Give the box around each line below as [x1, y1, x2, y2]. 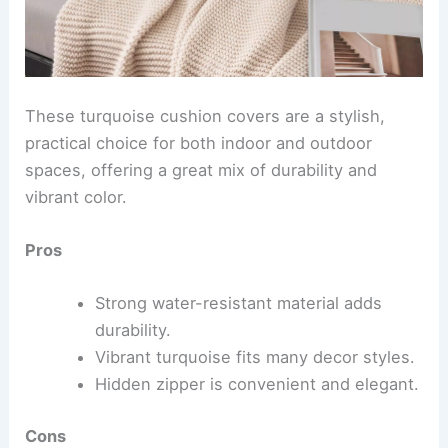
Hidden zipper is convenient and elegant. [94, 374, 419, 395]
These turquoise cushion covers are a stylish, [25, 105, 386, 126]
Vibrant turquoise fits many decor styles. [94, 347, 415, 368]
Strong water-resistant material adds [94, 293, 382, 314]
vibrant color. [25, 186, 128, 207]
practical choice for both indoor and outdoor [25, 132, 373, 153]
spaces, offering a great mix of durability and [25, 159, 378, 180]
